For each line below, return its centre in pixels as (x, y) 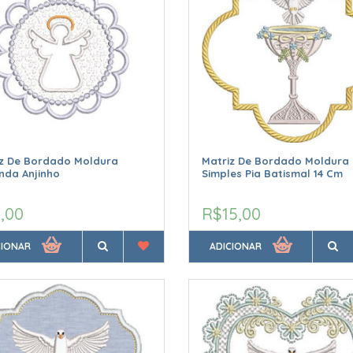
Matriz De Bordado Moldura (275, 161)
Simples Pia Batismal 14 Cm (272, 173)
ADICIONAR (235, 246)
